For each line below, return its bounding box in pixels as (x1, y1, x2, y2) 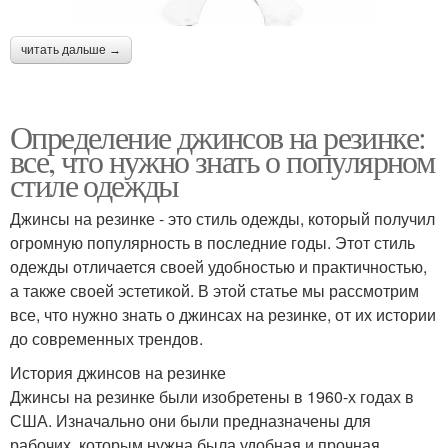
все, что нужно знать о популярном (10, 138, 435, 182)
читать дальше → (21, 42, 121, 57)
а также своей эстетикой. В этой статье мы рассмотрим (10, 278, 419, 302)
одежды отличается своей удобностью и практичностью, (10, 254, 427, 278)
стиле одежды (10, 162, 179, 206)
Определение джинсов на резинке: (10, 114, 426, 158)
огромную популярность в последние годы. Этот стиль (10, 230, 415, 254)
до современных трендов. (10, 326, 203, 350)
